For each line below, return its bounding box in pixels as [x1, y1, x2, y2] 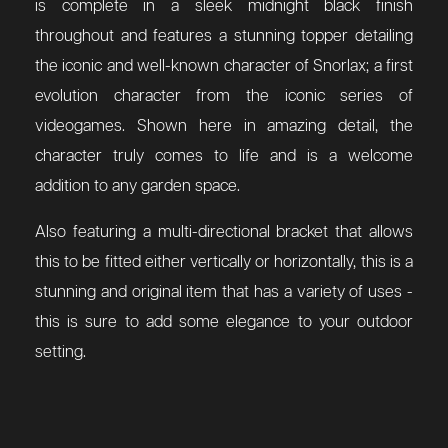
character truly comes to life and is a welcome [35, 148, 413, 166]
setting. [35, 344, 86, 362]
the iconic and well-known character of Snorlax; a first [35, 58, 413, 76]
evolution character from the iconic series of [35, 88, 413, 106]
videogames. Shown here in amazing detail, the [35, 118, 413, 136]
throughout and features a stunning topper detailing [35, 28, 413, 46]
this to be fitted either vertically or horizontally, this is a [35, 254, 413, 272]
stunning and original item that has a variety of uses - [35, 284, 413, 302]
